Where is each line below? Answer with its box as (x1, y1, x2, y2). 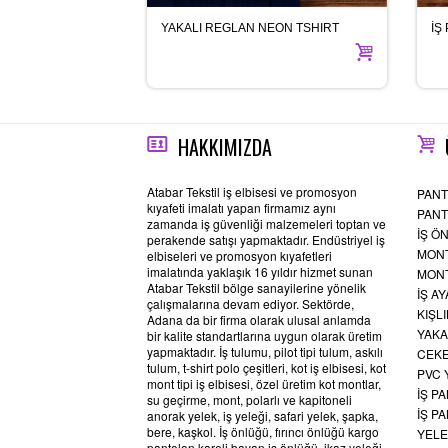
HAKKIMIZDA (178, 131, 272, 162)
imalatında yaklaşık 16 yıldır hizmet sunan (147, 262, 373, 280)
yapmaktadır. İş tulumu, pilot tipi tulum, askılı (147, 342, 383, 360)
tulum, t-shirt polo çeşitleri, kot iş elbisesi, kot (147, 358, 386, 376)
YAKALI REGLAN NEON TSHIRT (161, 20, 339, 35)
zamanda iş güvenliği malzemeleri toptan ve (147, 214, 386, 232)
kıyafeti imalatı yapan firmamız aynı (147, 198, 336, 216)
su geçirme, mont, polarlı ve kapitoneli (147, 390, 352, 408)
